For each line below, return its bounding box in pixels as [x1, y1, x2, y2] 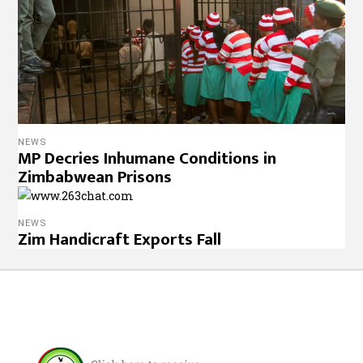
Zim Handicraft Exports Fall [18, 224, 222, 254]
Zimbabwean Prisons [18, 162, 173, 191]
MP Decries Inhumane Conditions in [18, 143, 277, 173]
